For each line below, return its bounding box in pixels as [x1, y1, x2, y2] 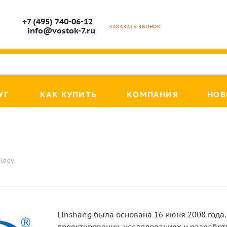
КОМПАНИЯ [127, 89, 178, 99]
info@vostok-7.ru [27, 25, 96, 36]
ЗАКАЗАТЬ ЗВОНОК [109, 23, 162, 30]
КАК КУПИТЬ [40, 89, 97, 99]
